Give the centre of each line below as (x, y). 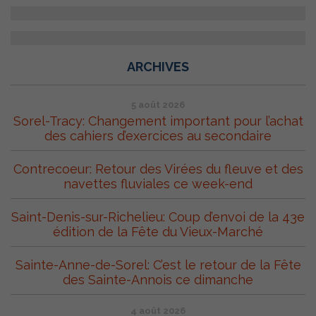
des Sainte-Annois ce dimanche (158, 280)
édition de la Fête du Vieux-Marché (158, 232)
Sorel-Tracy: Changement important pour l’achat (158, 121)
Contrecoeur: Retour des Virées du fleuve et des (158, 169)
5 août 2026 (158, 105)
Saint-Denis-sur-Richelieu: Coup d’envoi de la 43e (158, 217)
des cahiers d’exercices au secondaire (158, 136)
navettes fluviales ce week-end (158, 184)
